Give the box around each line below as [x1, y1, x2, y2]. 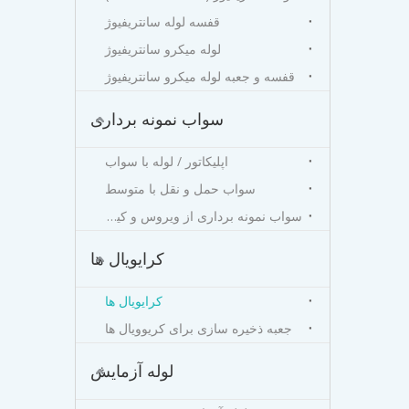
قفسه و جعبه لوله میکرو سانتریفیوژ [105, 68, 295, 85]
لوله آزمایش [90, 360, 173, 382]
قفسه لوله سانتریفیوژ [105, 13, 220, 30]
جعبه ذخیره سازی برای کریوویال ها [105, 320, 292, 337]
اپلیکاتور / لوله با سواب [105, 152, 228, 170]
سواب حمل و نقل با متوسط [105, 180, 256, 197]
